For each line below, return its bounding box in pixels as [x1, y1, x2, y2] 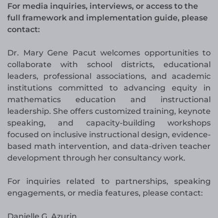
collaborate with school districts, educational [7, 60, 211, 70]
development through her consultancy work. [7, 153, 185, 163]
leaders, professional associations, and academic [7, 72, 211, 81]
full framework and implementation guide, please [7, 13, 208, 23]
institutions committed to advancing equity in [7, 83, 211, 93]
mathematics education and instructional [7, 95, 211, 105]
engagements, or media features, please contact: [7, 188, 203, 198]
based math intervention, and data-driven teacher [7, 142, 211, 151]
